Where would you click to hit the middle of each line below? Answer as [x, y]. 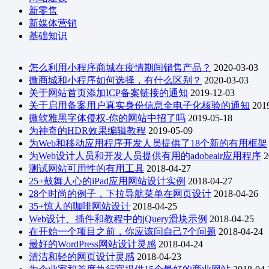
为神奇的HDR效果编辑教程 [87, 131]
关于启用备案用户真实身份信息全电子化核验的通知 [139, 105]
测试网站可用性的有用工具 [86, 168]
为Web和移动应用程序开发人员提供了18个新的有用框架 [148, 143]
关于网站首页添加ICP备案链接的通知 [108, 93]
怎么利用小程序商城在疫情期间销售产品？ [120, 68]
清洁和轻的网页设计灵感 [82, 257]
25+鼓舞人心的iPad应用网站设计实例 [107, 181]
